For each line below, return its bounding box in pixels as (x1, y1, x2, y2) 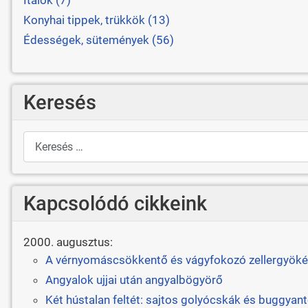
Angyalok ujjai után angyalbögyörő (45, 272, 223, 287)
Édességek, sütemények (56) (23, 33, 174, 47)
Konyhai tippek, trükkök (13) (23, 12, 170, 27)
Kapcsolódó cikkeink (23, 192, 207, 216)
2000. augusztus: (23, 235, 113, 250)
